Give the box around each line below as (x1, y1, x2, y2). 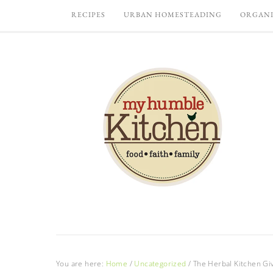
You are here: (56, 258, 106, 269)
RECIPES (71, 10, 105, 19)
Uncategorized (134, 258, 186, 269)
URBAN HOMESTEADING (124, 10, 222, 19)
